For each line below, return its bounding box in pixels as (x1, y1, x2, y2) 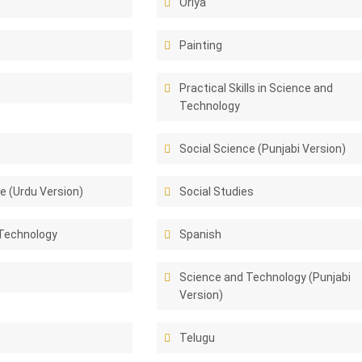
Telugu (179, 331, 216, 344)
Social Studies (179, 185, 255, 198)
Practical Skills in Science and (179, 82, 334, 95)
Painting (179, 39, 223, 52)
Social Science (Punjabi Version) (179, 142, 347, 155)
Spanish (179, 228, 222, 241)
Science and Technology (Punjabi (179, 271, 351, 284)
